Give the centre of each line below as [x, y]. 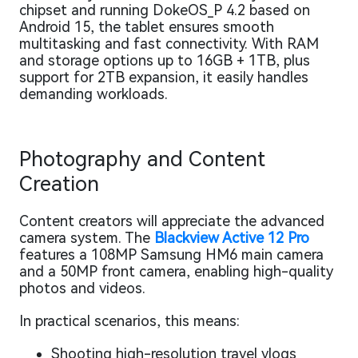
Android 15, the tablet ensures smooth [147, 26]
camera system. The [87, 237]
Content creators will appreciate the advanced [172, 221]
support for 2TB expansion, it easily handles [164, 77]
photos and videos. [82, 288]
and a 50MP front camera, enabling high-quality [176, 271]
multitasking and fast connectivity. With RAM [169, 43]
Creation [59, 183]
